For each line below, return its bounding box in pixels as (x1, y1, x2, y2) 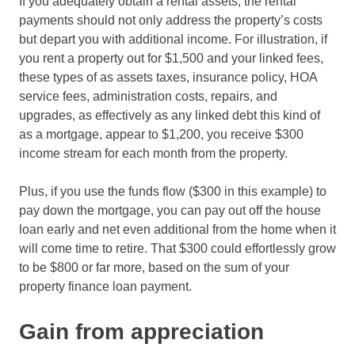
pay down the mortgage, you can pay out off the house (19, 203, 321, 217)
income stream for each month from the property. (19, 146, 288, 160)
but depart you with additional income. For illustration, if (19, 32, 327, 46)
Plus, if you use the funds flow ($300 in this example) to (19, 184, 326, 198)
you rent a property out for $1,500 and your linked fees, (19, 51, 323, 65)
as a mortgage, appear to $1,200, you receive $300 (19, 127, 303, 141)
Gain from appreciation (19, 319, 264, 344)
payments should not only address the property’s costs (19, 13, 323, 27)
